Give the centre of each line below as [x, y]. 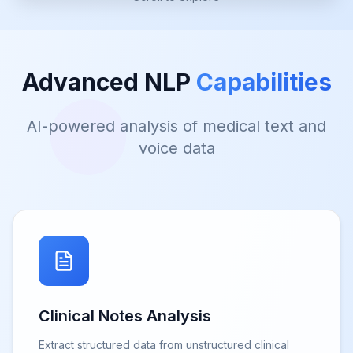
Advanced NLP [106, 82]
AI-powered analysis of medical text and [176, 126]
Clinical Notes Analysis [125, 316]
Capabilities [264, 82]
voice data [176, 149]
